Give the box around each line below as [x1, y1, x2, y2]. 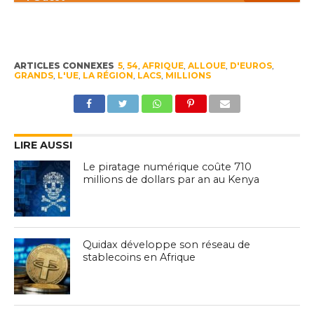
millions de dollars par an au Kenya [83, 173, 260, 186]
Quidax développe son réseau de [83, 238, 251, 252]
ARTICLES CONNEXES [13, 60, 114, 71]
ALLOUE [187, 60, 226, 71]
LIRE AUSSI [13, 139, 72, 152]
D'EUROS [229, 60, 272, 71]
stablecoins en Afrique [83, 251, 196, 264]
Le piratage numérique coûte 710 [83, 161, 252, 174]
